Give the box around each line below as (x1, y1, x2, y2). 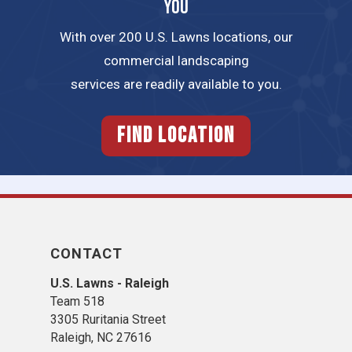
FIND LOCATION (117, 123, 235, 149)
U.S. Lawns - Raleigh (50, 276, 169, 291)
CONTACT (50, 245, 123, 262)
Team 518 (50, 294, 104, 309)
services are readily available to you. (70, 75, 282, 92)
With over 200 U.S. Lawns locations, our (59, 28, 293, 45)
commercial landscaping (103, 52, 249, 68)
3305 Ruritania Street (50, 312, 166, 327)
